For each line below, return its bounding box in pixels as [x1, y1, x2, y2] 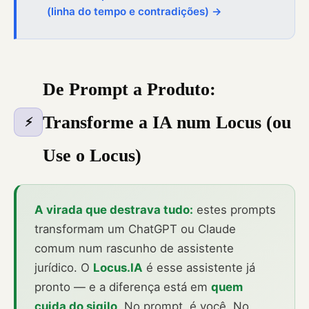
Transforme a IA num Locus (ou [43, 112, 291, 133]
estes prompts [193, 203, 276, 217]
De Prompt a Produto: [43, 79, 216, 100]
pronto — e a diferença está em [34, 280, 211, 295]
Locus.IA [93, 261, 143, 275]
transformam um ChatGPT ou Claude [34, 222, 236, 237]
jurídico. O [34, 261, 93, 275]
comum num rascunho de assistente [34, 241, 234, 256]
